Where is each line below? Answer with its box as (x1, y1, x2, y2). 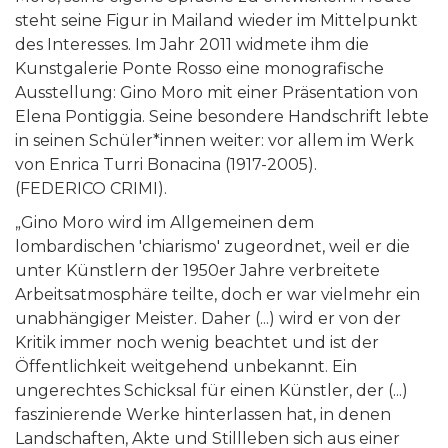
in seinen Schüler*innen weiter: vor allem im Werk (15, 130, 414, 150)
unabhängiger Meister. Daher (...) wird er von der (15, 308, 401, 328)
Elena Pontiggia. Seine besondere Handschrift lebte (15, 106, 429, 126)
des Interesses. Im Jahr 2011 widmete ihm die (15, 34, 369, 54)
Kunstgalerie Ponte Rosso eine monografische (15, 58, 384, 78)
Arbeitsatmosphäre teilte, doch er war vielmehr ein (15, 284, 420, 304)
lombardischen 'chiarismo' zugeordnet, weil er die (15, 236, 410, 256)
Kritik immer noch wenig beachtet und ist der (15, 332, 379, 352)
